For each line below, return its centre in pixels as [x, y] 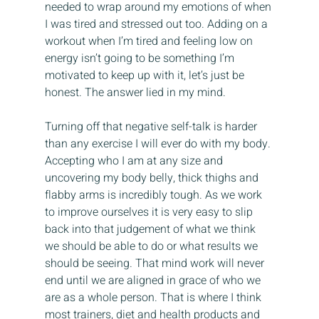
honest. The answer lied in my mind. [135, 93]
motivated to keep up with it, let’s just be [146, 76]
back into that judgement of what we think [151, 230]
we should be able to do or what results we [152, 247]
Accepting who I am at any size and [135, 161]
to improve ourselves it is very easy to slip [150, 213]
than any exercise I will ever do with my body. [159, 144]
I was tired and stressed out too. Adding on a [157, 25]
